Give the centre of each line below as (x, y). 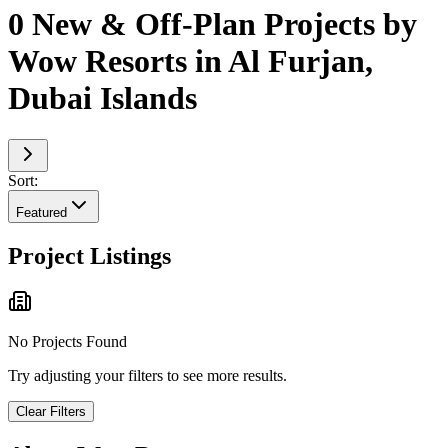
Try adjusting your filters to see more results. (147, 376)
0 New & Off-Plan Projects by (212, 24)
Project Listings (89, 255)
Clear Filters (51, 412)
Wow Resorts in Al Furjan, (190, 61)
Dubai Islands (102, 98)
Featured (41, 212)
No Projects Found (67, 342)
